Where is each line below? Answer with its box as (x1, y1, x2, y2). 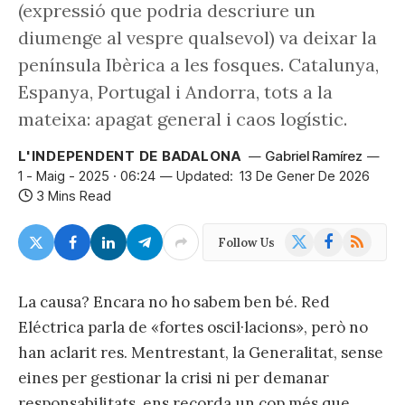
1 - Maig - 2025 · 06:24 (18, 167, 155, 184)
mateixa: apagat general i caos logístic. (18, 108, 347, 130)
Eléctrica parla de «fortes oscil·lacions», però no (18, 317, 368, 337)
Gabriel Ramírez (264, 147, 363, 165)
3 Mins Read (36, 187, 111, 204)
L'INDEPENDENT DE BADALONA (18, 147, 241, 165)
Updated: (176, 167, 233, 184)
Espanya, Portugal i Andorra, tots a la (18, 80, 333, 103)
